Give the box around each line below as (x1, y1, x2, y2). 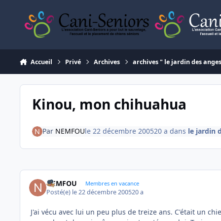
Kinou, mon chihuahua (32, 94, 186, 113)
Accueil (30, 57, 52, 66)
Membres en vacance (85, 179, 139, 187)
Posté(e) (46, 188, 73, 197)
